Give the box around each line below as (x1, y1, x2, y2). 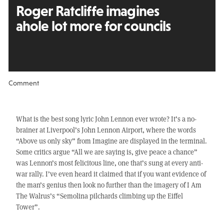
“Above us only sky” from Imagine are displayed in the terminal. (15, 136, 207, 146)
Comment (8, 79, 39, 87)
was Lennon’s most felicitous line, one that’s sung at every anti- (15, 158, 203, 168)
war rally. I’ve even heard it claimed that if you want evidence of (15, 169, 206, 179)
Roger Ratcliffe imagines (15, 2, 159, 19)
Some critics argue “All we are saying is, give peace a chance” (15, 147, 197, 157)
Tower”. (15, 202, 40, 212)
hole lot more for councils (22, 17, 171, 34)
